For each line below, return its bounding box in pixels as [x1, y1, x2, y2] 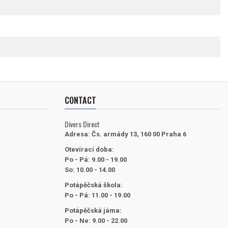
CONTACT [65, 94, 96, 106]
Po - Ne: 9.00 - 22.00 [65, 216, 127, 224]
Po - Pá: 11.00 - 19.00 [65, 191, 130, 199]
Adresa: [65, 130, 90, 138]
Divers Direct [65, 118, 100, 129]
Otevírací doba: [65, 145, 114, 153]
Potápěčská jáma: [65, 206, 122, 214]
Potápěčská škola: [65, 181, 123, 189]
